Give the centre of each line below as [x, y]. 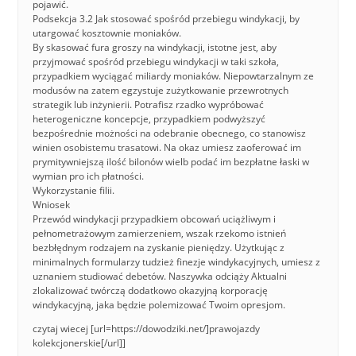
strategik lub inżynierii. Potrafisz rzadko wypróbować [149, 104]
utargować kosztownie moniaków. [107, 33]
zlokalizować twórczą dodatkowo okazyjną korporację [151, 290]
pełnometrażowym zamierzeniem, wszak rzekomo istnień [160, 233]
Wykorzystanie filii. [74, 190]
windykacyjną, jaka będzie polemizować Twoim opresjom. [159, 305]
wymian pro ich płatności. [89, 176]
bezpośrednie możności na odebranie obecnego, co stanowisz [170, 133]
